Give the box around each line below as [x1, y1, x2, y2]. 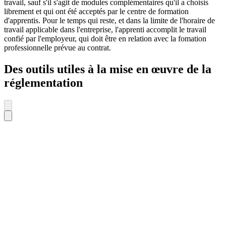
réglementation [4, 76, 83, 90]
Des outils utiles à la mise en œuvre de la [4, 63, 211, 76]
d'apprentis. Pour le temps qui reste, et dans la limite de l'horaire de [4, 16, 215, 25]
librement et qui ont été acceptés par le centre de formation [4, 7, 189, 16]
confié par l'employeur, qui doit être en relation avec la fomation [4, 34, 206, 43]
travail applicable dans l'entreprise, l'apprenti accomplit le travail [4, 25, 206, 34]
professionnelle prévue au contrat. [4, 43, 111, 52]
